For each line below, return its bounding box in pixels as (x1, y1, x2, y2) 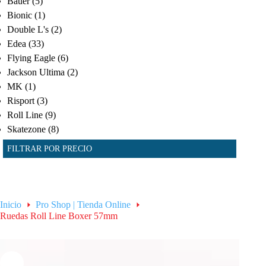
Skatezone (7, 123, 46, 134)
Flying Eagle (7, 52, 56, 63)
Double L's (7, 24, 49, 34)
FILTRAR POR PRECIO (7, 143, 93, 153)
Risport (7, 95, 35, 106)
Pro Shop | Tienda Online (36, 199, 131, 210)
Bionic (7, 9, 33, 20)
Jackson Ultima (7, 66, 65, 77)
